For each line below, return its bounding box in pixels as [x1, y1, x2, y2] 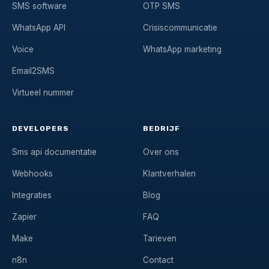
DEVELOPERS [12, 124, 69, 133]
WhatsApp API [12, 22, 65, 32]
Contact [143, 255, 174, 265]
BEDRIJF [143, 124, 180, 133]
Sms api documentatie [12, 147, 97, 157]
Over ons [143, 147, 179, 157]
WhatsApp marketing [143, 44, 222, 54]
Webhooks [12, 168, 53, 178]
